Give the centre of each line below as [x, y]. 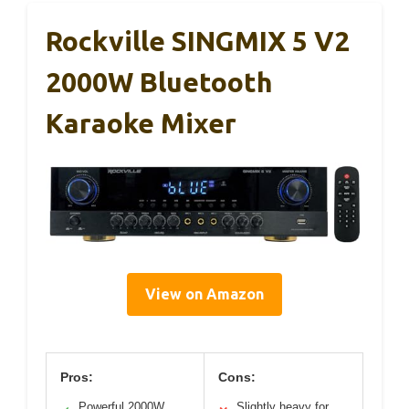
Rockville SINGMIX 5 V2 [198, 41]
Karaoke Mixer [141, 123]
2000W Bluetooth [159, 82]
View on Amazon [204, 294]
